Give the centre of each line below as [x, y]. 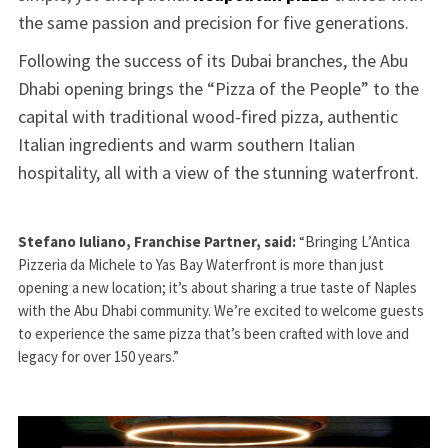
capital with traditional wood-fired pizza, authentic [207, 116]
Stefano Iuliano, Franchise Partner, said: [156, 241]
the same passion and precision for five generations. [213, 22]
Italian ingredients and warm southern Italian [186, 144]
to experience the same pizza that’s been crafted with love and [213, 333]
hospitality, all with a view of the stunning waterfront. [218, 172]
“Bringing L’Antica [352, 241]
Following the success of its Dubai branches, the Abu [212, 60]
